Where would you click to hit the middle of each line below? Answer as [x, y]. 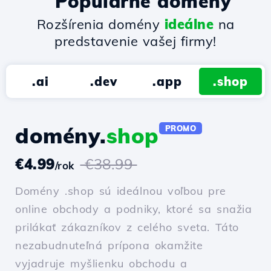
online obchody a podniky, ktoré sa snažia [134, 209]
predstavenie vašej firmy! [135, 41]
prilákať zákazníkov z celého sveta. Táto [127, 227]
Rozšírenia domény [100, 24]
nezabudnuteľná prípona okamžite [109, 246]
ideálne [189, 24]
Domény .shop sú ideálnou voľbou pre [121, 191]
